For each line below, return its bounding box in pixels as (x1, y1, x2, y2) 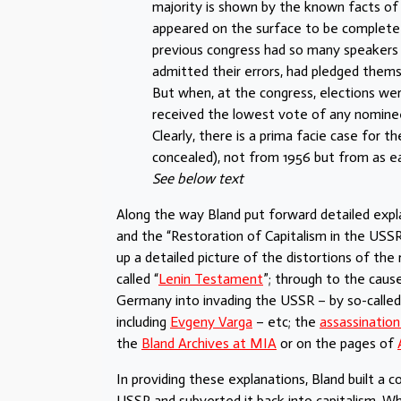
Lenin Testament (158, 269, 263, 287)
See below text (152, 169, 243, 187)
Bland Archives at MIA (141, 334, 277, 352)
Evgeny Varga (170, 312, 252, 330)
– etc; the (252, 312, 320, 330)
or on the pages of (277, 334, 397, 352)
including (116, 312, 170, 330)
